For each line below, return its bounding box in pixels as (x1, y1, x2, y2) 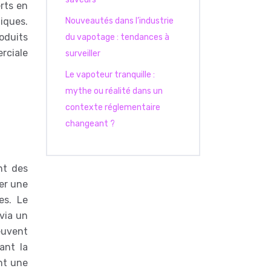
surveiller (65, 48, 100, 59)
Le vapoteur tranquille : (65, 70, 155, 80)
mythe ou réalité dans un (65, 86, 163, 96)
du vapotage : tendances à (65, 32, 169, 42)
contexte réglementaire (65, 102, 160, 113)
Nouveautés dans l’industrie (65, 16, 174, 26)
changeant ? (65, 119, 115, 129)
